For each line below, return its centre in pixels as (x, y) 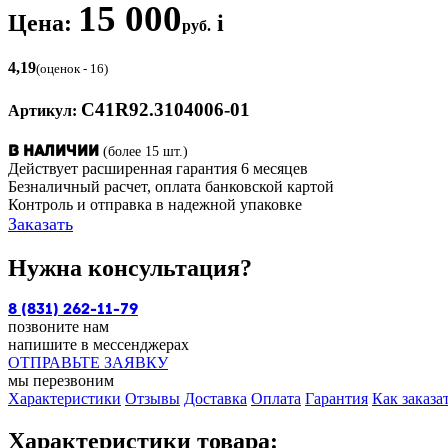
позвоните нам (58, 326)
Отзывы (152, 398)
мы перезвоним (61, 380)
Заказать (40, 224)
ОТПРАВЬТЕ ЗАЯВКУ (88, 362)
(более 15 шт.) (145, 151)
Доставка (215, 398)
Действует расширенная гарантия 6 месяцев (158, 168)
